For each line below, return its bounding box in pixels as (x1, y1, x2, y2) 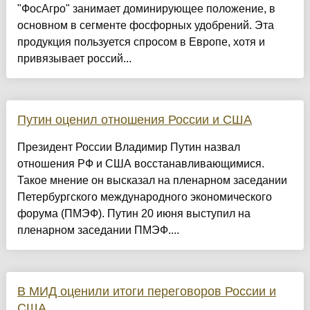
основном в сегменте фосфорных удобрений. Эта (17, 19, 274, 31)
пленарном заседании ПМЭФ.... (17, 224, 179, 236)
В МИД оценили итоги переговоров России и (17, 284, 276, 298)
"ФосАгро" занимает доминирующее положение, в (17, 2, 275, 15)
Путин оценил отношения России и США (17, 112, 252, 127)
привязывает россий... (17, 52, 131, 64)
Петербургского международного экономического (17, 190, 272, 203)
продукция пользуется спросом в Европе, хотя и (17, 35, 265, 48)
